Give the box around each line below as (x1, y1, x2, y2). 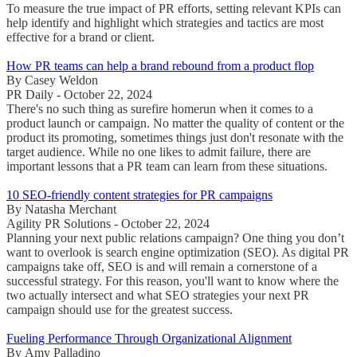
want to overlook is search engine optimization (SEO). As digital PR (6, 245, 349, 259)
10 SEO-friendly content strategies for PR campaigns (6, 187, 273, 202)
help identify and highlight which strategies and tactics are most (6, 15, 324, 29)
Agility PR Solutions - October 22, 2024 (6, 216, 210, 230)
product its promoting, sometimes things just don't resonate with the (6, 130, 343, 144)
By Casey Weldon (6, 73, 98, 87)
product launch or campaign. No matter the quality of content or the (6, 116, 344, 130)
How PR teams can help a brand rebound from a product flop (6, 58, 314, 73)
